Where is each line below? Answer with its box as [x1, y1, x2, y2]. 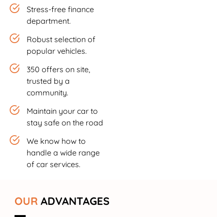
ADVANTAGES [41, 194, 109, 208]
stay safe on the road [27, 118, 103, 128]
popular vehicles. [27, 46, 87, 56]
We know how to [27, 136, 86, 146]
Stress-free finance [27, 4, 94, 15]
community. [27, 88, 68, 98]
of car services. [27, 159, 80, 170]
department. [27, 16, 71, 26]
